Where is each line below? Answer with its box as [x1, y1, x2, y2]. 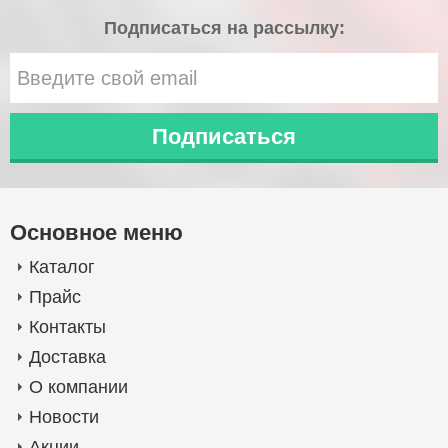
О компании [29, 377, 128, 397]
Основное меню [10, 220, 183, 245]
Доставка [29, 347, 106, 367]
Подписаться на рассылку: [103, 18, 345, 38]
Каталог [29, 257, 95, 277]
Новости [29, 407, 99, 427]
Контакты [29, 317, 106, 337]
